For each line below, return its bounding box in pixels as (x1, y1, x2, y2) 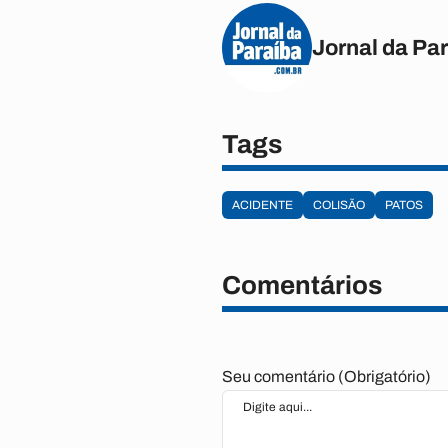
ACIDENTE (232, 198, 293, 212)
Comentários (222, 271, 382, 299)
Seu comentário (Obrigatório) (222, 368, 431, 385)
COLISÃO (313, 198, 365, 212)
